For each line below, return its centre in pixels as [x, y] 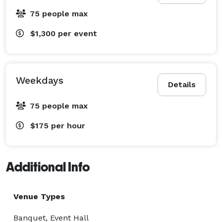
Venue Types [39, 196]
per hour [68, 125]
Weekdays [40, 80]
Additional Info [48, 167]
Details [182, 84]
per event [78, 33]
